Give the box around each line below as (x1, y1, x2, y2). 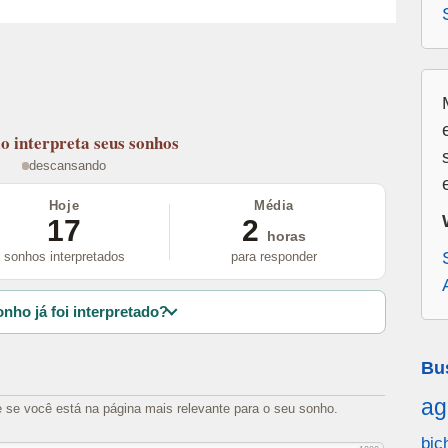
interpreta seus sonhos (14, 129, 179, 155)
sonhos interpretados (3, 249, 125, 265)
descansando (29, 158, 107, 174)
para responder (231, 249, 317, 265)
